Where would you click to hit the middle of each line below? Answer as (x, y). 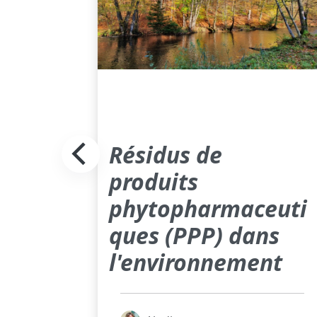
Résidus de (165, 155)
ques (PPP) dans (194, 236)
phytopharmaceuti (208, 209)
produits (153, 182)
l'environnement (195, 263)
